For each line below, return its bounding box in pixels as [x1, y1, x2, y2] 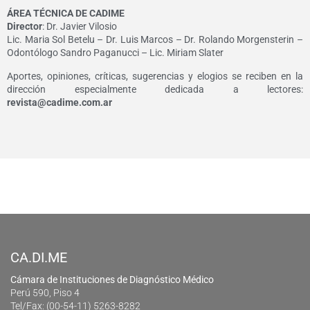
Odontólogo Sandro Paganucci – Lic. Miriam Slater [7, 47, 224, 59]
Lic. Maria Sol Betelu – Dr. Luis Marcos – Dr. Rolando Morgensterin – [7, 34, 303, 46]
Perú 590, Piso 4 [10, 287, 80, 299]
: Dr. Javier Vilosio [42, 21, 117, 33]
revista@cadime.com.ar [7, 97, 112, 109]
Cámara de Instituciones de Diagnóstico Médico [10, 274, 214, 286]
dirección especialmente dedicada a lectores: [7, 84, 303, 95]
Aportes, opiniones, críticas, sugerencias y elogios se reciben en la [7, 71, 303, 82]
